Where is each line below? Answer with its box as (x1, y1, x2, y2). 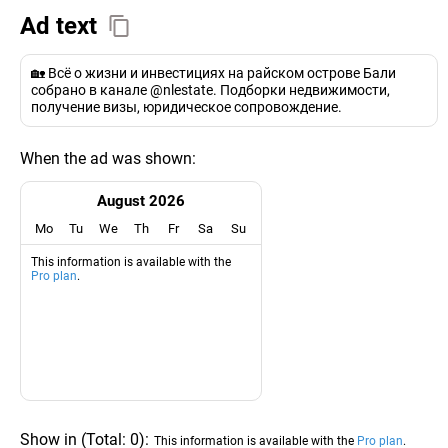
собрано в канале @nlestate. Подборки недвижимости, (31, 82, 390, 98)
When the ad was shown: (20, 149, 196, 168)
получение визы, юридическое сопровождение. (31, 99, 342, 115)
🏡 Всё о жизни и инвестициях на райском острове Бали (31, 65, 396, 81)
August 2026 (97, 192, 186, 210)
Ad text (20, 12, 97, 40)
